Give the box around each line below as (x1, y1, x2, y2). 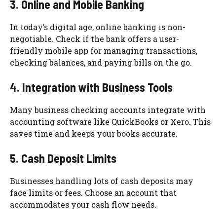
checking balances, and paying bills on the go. (10, 57, 192, 68)
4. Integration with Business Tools (10, 79, 173, 94)
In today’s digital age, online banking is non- (10, 21, 185, 32)
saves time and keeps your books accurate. (10, 128, 178, 139)
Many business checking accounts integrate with (10, 104, 206, 115)
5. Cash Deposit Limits (10, 150, 116, 165)
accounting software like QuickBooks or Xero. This (10, 116, 211, 127)
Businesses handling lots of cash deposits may (10, 175, 193, 186)
